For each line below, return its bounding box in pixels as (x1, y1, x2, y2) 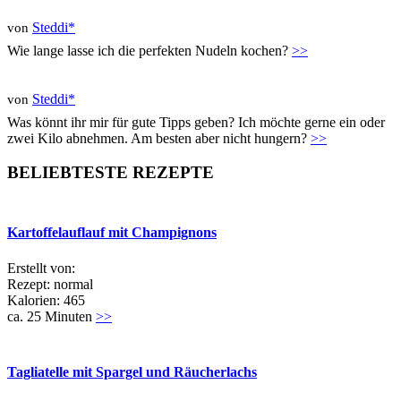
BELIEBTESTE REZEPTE (7, 163, 214, 183)
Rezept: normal (7, 276, 93, 292)
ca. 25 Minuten (7, 308, 96, 324)
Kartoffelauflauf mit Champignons (7, 225, 217, 241)
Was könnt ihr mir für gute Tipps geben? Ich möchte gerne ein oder (7, 114, 385, 130)
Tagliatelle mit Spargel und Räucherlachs (7, 363, 257, 380)
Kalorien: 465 (7, 292, 85, 308)
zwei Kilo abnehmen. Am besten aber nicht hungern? (7, 130, 311, 146)
